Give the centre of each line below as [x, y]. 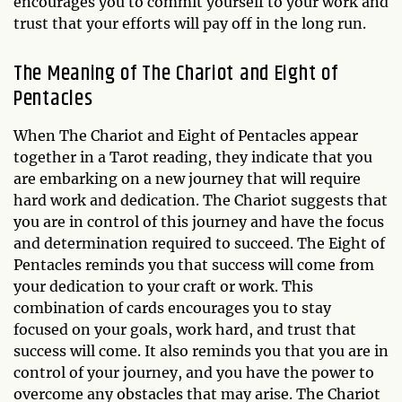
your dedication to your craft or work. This [163, 287]
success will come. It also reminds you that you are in [201, 351]
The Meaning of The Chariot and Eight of [176, 74]
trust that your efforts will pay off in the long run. [190, 24]
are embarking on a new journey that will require [187, 179]
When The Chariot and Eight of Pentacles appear [186, 136]
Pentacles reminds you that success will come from [194, 265]
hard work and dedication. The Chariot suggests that [201, 201]
